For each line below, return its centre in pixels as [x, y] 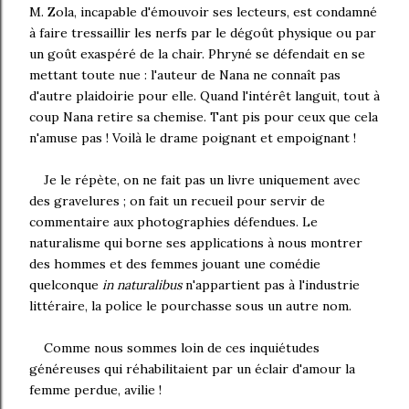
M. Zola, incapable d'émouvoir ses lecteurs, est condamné [203, 12]
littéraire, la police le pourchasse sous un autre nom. [190, 306]
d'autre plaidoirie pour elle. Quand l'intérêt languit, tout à [204, 96]
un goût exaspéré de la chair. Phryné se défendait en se [197, 54]
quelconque [66, 285]
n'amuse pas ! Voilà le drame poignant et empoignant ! [193, 138]
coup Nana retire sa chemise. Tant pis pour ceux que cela [204, 117]
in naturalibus [142, 285]
